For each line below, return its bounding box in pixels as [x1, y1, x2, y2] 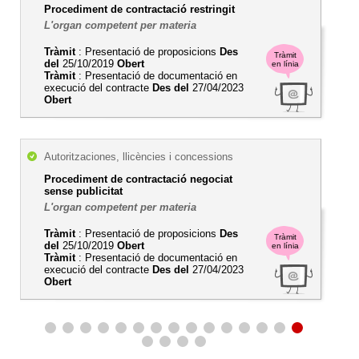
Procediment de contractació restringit [44, 3, 235, 15]
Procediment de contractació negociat [44, 173, 232, 185]
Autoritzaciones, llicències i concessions [44, 151, 233, 163]
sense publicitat [44, 185, 123, 197]
